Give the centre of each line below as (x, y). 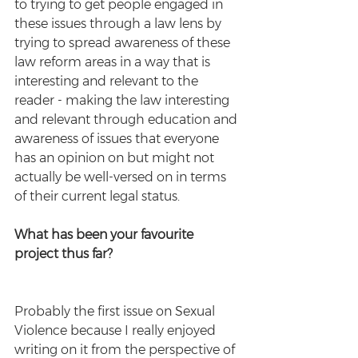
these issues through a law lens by (119, 24)
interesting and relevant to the (108, 81)
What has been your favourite (105, 235)
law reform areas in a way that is (114, 62)
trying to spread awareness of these (124, 43)
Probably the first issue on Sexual (116, 311)
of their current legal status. (99, 196)
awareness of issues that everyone (118, 139)
